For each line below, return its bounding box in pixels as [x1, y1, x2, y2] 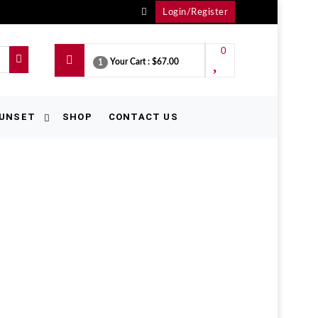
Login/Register [163, 8, 228, 17]
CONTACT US [108, 111, 178, 122]
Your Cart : [110, 57, 150, 66]
